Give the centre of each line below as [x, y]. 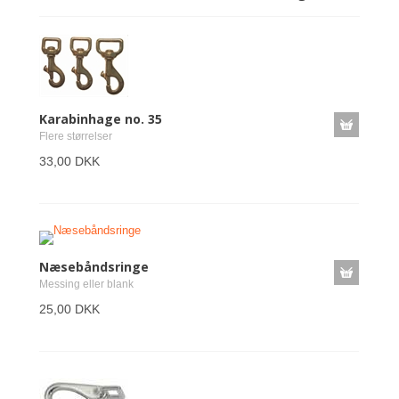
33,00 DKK [69, 161]
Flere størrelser [76, 136]
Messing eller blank [86, 284]
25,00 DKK [69, 309]
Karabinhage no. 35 [101, 119]
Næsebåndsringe [94, 267]
